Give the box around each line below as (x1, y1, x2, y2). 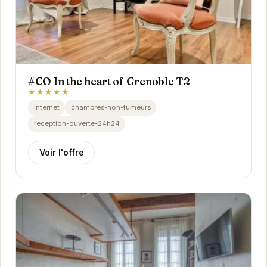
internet (33, 103, 60, 111)
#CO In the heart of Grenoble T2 (27, 75, 190, 88)
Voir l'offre (39, 147, 84, 157)
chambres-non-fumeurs (70, 103, 151, 111)
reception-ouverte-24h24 (33, 119, 120, 128)
